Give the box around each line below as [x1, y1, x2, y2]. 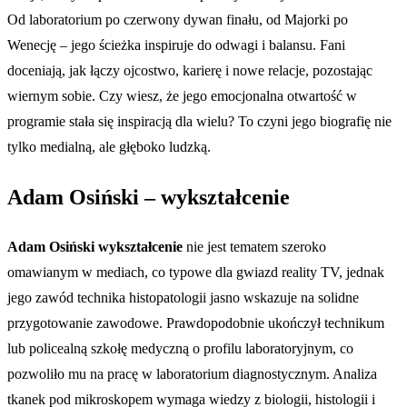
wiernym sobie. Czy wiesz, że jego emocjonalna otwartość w [7, 87, 357, 104]
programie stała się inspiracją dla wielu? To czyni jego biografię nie [7, 113, 392, 129]
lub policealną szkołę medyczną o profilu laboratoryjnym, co [7, 341, 353, 357]
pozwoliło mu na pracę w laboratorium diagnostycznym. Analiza [7, 366, 377, 382]
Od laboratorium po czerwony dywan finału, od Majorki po [7, 11, 348, 27]
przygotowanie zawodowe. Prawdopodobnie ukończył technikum [7, 315, 384, 332]
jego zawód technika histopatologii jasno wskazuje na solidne [7, 290, 359, 306]
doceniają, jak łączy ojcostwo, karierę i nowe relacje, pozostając [7, 62, 372, 78]
